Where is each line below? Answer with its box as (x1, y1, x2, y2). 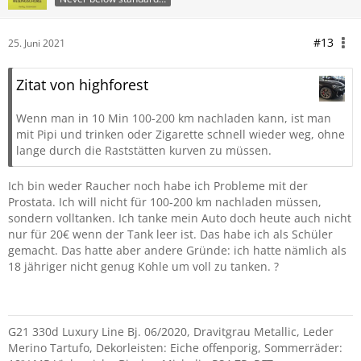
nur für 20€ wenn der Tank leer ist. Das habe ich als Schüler (8, 226, 333, 242)
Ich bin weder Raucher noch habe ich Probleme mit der (8, 178, 308, 193)
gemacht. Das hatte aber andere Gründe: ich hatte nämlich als (8, 243, 346, 258)
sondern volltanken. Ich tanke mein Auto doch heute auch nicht (8, 210, 351, 226)
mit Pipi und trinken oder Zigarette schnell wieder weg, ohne (16, 127, 345, 142)
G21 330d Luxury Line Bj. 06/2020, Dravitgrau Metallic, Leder (8, 324, 334, 339)
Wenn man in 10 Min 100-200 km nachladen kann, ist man (16, 110, 331, 126)
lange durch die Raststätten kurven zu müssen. (16, 143, 272, 158)
